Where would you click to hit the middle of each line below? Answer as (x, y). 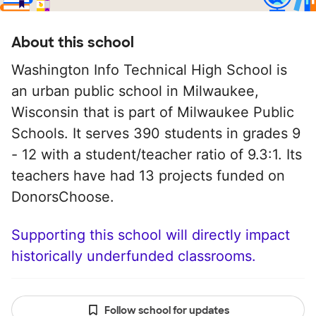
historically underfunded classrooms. (134, 256)
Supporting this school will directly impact (151, 235)
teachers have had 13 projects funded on (148, 176)
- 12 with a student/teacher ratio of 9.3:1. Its (157, 154)
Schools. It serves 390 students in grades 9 (156, 133)
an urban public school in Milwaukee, (135, 91)
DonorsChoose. (63, 197)
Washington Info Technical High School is (149, 70)
